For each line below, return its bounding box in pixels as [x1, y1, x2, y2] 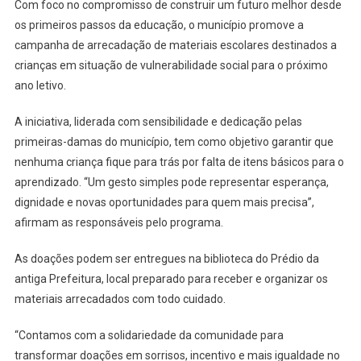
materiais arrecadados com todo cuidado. [14, 293, 226, 306]
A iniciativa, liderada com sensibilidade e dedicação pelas [14, 115, 302, 129]
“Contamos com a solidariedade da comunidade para [14, 329, 284, 342]
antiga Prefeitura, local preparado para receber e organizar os [14, 272, 328, 286]
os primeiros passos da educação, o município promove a [14, 19, 304, 32]
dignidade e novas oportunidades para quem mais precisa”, [14, 196, 314, 210]
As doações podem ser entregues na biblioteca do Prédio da [14, 252, 319, 266]
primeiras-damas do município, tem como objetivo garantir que [14, 135, 334, 149]
